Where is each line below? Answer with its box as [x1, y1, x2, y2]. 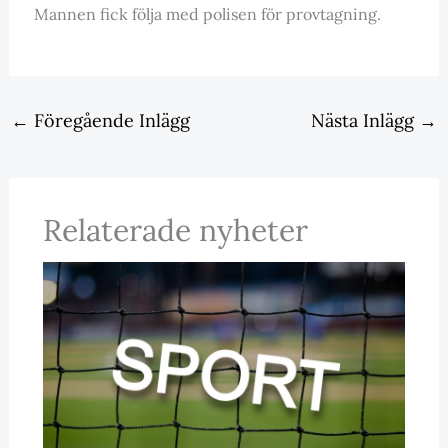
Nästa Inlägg [311, 109, 420, 133]
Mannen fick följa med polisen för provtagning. [33, 4, 381, 25]
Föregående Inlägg [28, 109, 190, 133]
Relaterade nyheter [42, 211, 308, 250]
